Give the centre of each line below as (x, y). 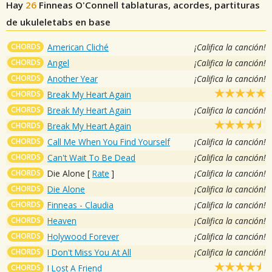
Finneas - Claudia (80, 205)
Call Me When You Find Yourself (109, 141)
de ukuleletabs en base (58, 22)
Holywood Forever (83, 236)
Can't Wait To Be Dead (91, 157)
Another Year (73, 78)
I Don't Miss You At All (89, 252)
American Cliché (78, 47)
